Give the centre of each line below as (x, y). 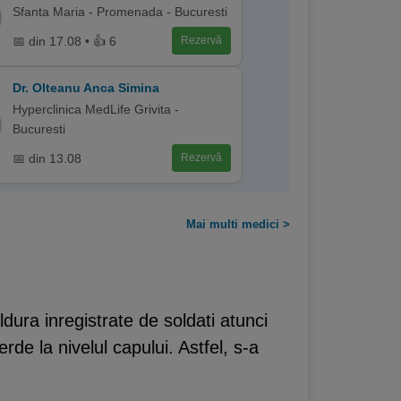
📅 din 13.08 (47, 158)
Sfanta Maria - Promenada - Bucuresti (119, 12)
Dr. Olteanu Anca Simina (85, 88)
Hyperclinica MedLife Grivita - (95, 109)
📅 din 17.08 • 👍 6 (64, 41)
